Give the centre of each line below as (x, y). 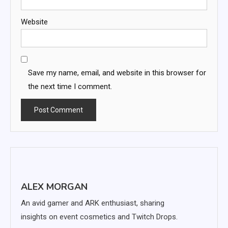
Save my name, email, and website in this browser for (117, 73)
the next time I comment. (70, 86)
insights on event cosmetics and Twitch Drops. (99, 217)
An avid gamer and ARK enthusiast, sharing (93, 203)
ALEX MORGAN (54, 187)
